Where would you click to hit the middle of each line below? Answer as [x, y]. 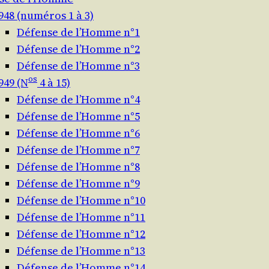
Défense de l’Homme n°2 [78, 49]
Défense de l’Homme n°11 [81, 217]
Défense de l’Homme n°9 [78, 184]
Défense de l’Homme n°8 [78, 167]
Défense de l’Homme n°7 [78, 150]
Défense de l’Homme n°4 [78, 100]
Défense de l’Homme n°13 [81, 251]
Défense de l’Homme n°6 [78, 133]
